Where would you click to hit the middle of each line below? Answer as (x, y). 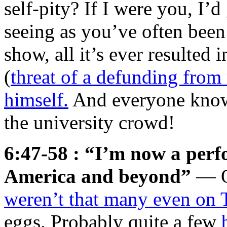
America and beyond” (98, 176)
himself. (36, 99)
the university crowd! (89, 122)
